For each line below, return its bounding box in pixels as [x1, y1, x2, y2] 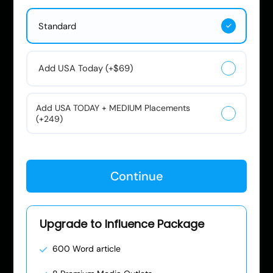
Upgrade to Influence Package [40, 216, 205, 232]
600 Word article [52, 243, 121, 255]
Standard [38, 19, 76, 32]
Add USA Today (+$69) [38, 62, 133, 75]
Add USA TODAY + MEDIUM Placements [36, 102, 191, 114]
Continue [110, 168, 163, 185]
